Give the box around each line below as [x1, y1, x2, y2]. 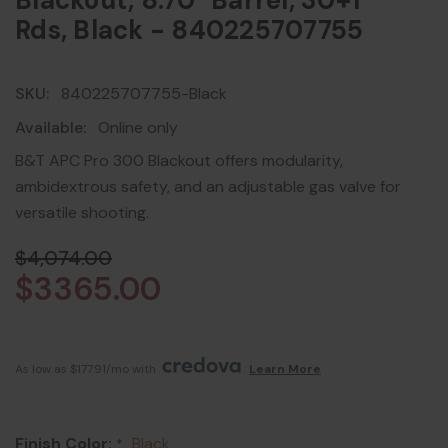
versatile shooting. [15, 202, 149, 224]
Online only [98, 117, 178, 139]
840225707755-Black [61, 83, 227, 105]
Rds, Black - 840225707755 [15, 13, 364, 48]
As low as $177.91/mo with [15, 361, 159, 378]
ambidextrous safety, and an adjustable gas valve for [15, 176, 401, 198]
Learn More [249, 361, 321, 378]
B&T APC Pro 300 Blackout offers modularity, [15, 150, 343, 172]
